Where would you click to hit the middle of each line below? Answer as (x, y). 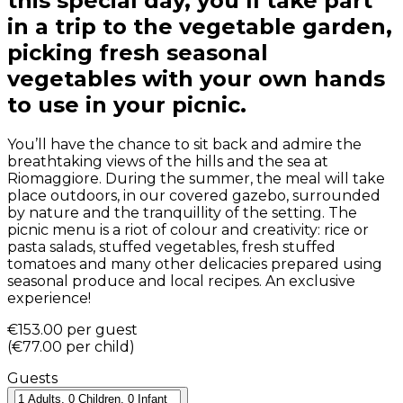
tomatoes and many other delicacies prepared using (195, 264)
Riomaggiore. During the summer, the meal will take (196, 179)
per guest (102, 330)
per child (98, 347)
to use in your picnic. (127, 105)
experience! (49, 299)
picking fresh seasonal (138, 53)
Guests (32, 379)
